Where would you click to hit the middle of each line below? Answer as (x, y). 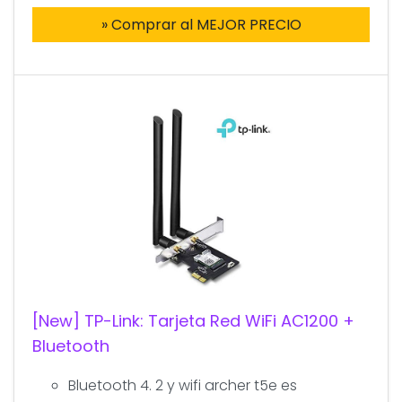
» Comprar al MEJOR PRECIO (201, 24)
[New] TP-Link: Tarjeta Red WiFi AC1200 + (193, 320)
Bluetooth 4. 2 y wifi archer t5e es (183, 385)
